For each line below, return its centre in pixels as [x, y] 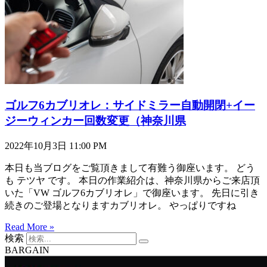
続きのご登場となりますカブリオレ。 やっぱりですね [120, 205]
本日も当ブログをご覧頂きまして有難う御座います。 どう [130, 167]
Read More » [30, 226]
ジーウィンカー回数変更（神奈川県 [95, 120]
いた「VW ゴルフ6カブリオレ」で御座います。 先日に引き [132, 193]
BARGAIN [27, 250]
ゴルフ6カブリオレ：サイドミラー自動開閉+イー [130, 105]
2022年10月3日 [37, 145]
